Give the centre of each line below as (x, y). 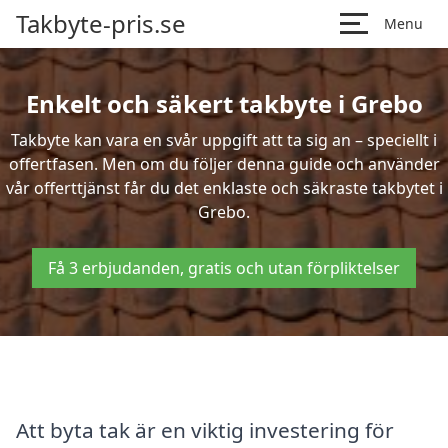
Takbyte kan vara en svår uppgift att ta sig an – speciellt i (224, 140)
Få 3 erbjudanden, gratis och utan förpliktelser (224, 268)
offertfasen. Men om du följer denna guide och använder (224, 164)
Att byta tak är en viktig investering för (205, 429)
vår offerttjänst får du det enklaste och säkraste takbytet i (224, 188)
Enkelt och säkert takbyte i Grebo (224, 103)
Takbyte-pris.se (101, 23)
